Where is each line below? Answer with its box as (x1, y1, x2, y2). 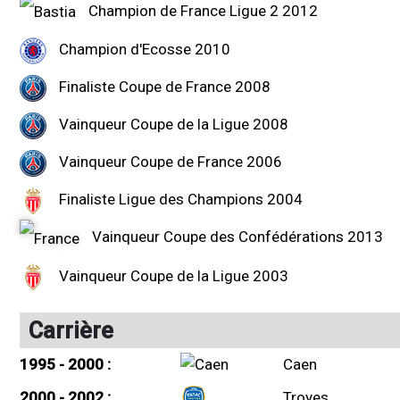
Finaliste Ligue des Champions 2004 (55, 190, 303, 209)
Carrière (29, 316, 113, 344)
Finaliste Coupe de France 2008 (55, 78, 271, 96)
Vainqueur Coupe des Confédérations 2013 (88, 228, 383, 246)
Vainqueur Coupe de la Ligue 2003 (55, 266, 288, 285)
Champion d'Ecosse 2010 (55, 40, 230, 59)
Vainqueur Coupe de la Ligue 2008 (55, 115, 288, 134)
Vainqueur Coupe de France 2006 (55, 153, 282, 171)
